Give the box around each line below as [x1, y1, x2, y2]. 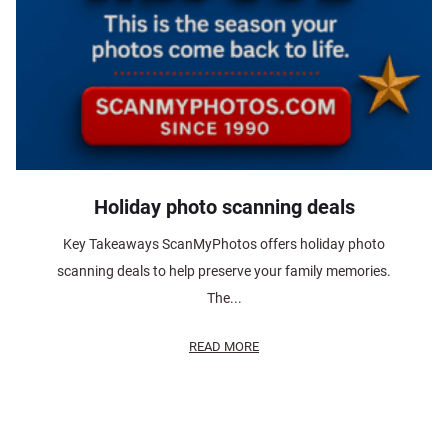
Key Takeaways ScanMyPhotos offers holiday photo [63, 236, 385, 253]
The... [206, 290, 242, 307]
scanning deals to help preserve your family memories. [57, 263, 391, 280]
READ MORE [189, 339, 259, 355]
